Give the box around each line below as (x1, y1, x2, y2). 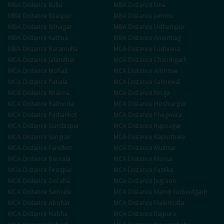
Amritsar (154, 66, 178, 75)
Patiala (48, 77, 67, 86)
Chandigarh (154, 55, 187, 64)
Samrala (48, 187, 71, 196)
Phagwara (154, 110, 182, 119)
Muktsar (154, 143, 176, 152)
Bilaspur (48, 11, 72, 20)
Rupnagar (154, 121, 181, 130)
